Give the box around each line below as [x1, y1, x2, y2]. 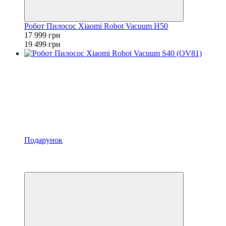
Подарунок [24, 135, 63, 144]
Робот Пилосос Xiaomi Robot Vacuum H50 [24, 21, 168, 30]
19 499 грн [24, 39, 61, 48]
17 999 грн [24, 30, 61, 39]
